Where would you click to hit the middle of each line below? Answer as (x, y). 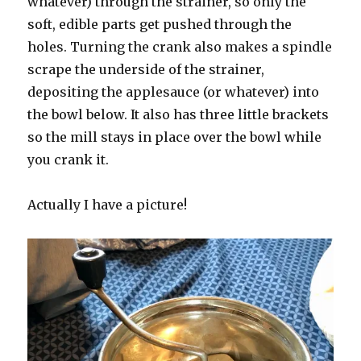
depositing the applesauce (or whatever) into (174, 91)
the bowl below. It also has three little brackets (178, 114)
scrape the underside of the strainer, (146, 69)
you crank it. (68, 159)
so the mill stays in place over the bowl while (175, 137)
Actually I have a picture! (108, 204)
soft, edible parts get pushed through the (160, 24)
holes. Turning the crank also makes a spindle (180, 46)
